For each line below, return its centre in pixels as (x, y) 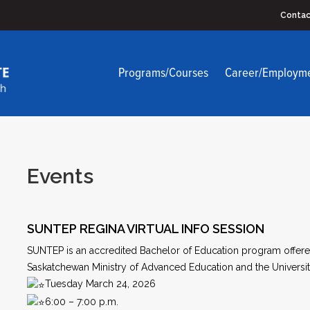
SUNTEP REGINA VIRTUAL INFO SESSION (146, 229)
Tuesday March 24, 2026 (100, 284)
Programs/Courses (163, 74)
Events (60, 176)
